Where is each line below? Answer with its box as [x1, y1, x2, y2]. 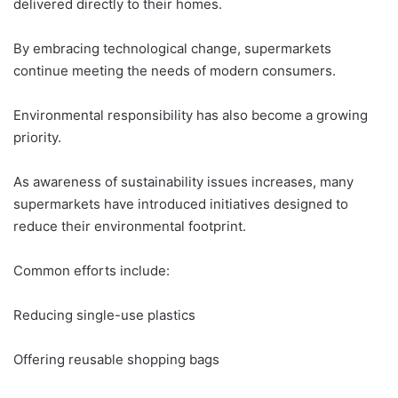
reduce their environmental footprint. [13, 218, 246, 235]
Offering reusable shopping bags [13, 351, 219, 368]
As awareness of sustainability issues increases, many [13, 173, 354, 190]
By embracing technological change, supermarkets [13, 40, 331, 57]
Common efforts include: [13, 262, 170, 279]
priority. [13, 129, 61, 146]
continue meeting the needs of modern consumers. [13, 62, 336, 79]
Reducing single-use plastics [13, 306, 195, 323]
